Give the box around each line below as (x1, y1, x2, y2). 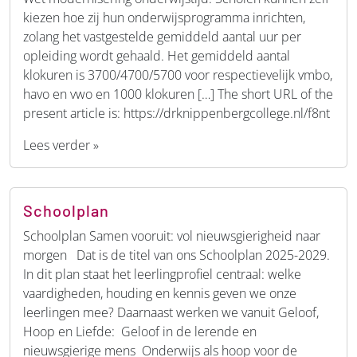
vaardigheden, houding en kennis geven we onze (23, 284, 296, 302)
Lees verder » (23, 135, 99, 154)
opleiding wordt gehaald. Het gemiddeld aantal (23, 46, 290, 65)
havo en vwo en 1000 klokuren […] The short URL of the (23, 84, 333, 103)
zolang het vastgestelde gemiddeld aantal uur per (23, 27, 301, 45)
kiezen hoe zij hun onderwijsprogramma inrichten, (23, 8, 305, 26)
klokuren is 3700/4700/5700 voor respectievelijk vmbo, (23, 65, 332, 84)
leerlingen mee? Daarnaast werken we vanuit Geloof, (23, 303, 319, 321)
